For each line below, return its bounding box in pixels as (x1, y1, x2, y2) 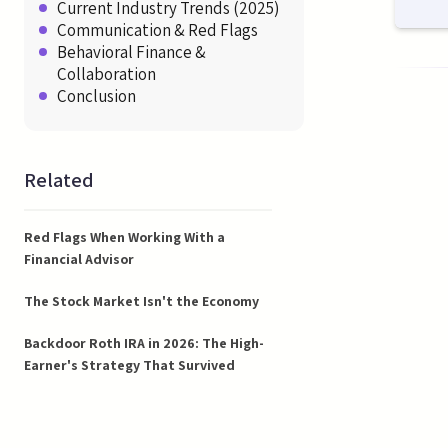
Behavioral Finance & (57, 40, 206, 63)
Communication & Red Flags (57, 18, 258, 41)
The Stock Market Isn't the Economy (24, 291, 259, 310)
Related (24, 166, 94, 193)
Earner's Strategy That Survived (24, 355, 235, 374)
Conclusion (57, 84, 136, 107)
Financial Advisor (24, 249, 134, 268)
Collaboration (57, 62, 156, 85)
